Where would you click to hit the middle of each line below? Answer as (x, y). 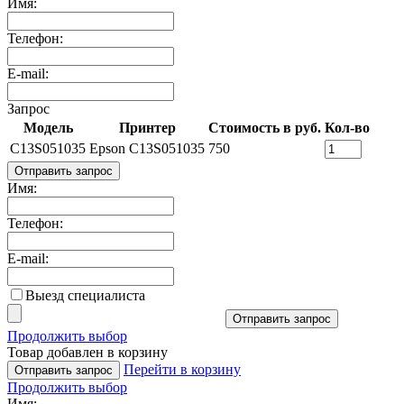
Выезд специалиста (85, 295)
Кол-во (347, 127)
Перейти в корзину (182, 369)
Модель (48, 127)
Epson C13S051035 (147, 148)
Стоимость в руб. (265, 127)
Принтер (147, 127)
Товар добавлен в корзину (87, 352)
